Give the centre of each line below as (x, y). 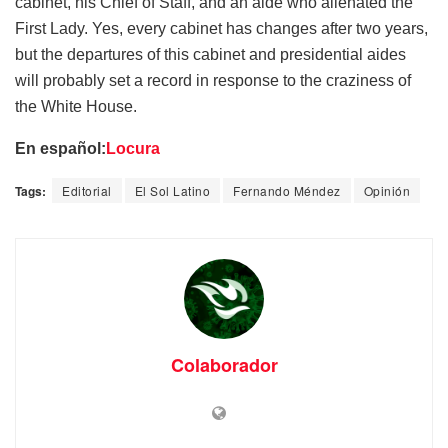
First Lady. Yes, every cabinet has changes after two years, (221, 29)
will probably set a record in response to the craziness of (213, 81)
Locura (133, 149)
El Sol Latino (172, 191)
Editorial (87, 191)
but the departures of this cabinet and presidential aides (210, 55)
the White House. (76, 107)
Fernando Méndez (287, 191)
